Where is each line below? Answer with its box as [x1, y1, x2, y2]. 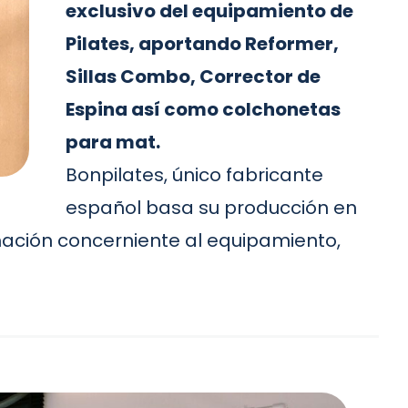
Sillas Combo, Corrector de [66, 64, 321, 89]
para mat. [66, 129, 160, 155]
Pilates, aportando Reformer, [66, 31, 339, 56]
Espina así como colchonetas [66, 97, 341, 122]
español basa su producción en [66, 195, 357, 220]
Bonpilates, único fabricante [66, 162, 323, 188]
